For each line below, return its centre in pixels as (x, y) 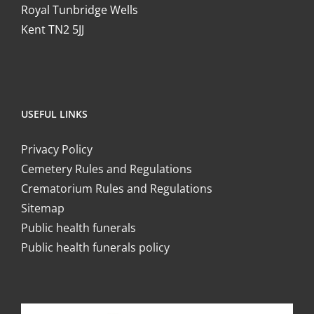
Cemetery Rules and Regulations (106, 169)
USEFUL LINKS (54, 114)
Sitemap (42, 209)
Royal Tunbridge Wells (79, 10)
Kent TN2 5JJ (52, 30)
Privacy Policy (56, 150)
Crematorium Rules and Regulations (116, 189)
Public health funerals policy (95, 248)
